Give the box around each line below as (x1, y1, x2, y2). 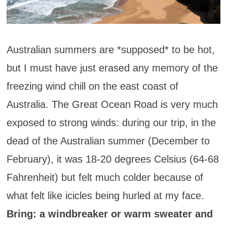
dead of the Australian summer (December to (6, 135, 210, 146)
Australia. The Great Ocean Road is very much (6, 98, 218, 110)
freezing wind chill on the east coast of (6, 80, 178, 92)
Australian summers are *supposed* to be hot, (6, 44, 215, 55)
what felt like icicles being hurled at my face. (6, 190, 204, 201)
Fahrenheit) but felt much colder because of (6, 171, 203, 183)
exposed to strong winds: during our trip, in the (6, 117, 216, 128)
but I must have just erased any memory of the (6, 62, 218, 73)
